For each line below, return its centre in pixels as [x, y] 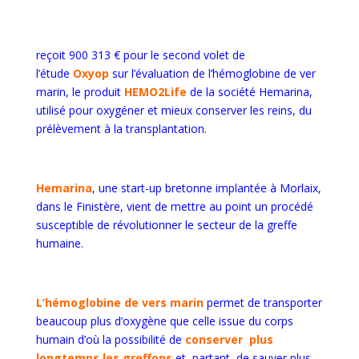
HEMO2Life [155, 92]
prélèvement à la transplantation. [121, 129]
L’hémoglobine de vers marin [119, 303]
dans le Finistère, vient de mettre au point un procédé [174, 206]
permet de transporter [262, 303]
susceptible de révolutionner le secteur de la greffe [166, 225]
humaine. [59, 243]
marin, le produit [80, 92]
